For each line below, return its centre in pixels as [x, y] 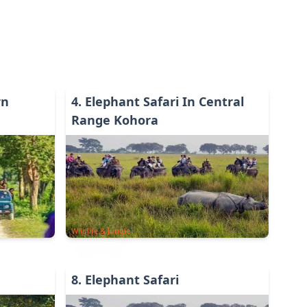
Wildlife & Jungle [101, 231]
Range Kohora [115, 120]
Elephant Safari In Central [164, 101]
